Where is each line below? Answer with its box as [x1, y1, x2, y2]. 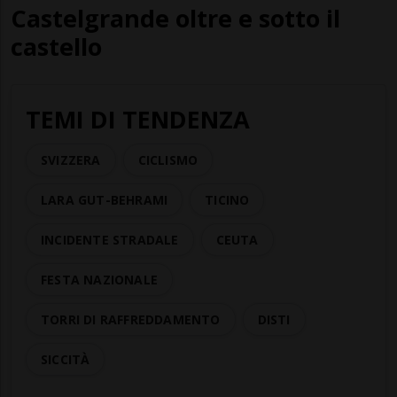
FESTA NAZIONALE [41, 270, 158, 288]
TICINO [205, 191, 250, 208]
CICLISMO [137, 151, 198, 168]
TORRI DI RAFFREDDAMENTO [41, 310, 221, 328]
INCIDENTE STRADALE [41, 230, 179, 248]
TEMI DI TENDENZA [26, 102, 250, 136]
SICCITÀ [41, 350, 90, 368]
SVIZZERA [41, 151, 101, 168]
